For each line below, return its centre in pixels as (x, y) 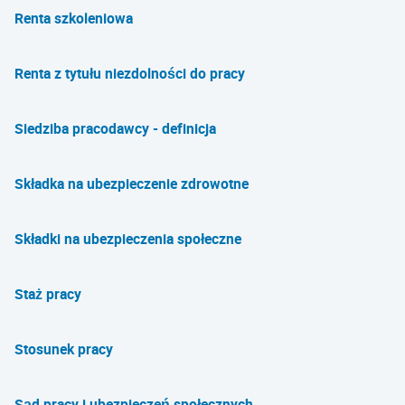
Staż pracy (48, 294)
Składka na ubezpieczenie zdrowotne (132, 184)
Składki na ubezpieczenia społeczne (128, 239)
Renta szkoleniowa (74, 18)
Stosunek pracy (64, 349)
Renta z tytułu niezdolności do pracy (130, 73)
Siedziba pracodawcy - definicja (115, 128)
